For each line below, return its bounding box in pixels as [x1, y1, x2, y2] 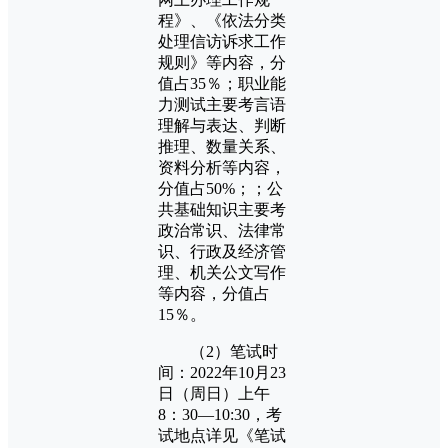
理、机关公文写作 [158, 263, 286, 281]
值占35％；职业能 [158, 74, 286, 92]
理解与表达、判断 [158, 116, 286, 134]
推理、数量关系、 [158, 137, 286, 155]
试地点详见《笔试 [158, 426, 286, 444]
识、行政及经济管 [158, 242, 286, 260]
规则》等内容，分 [158, 53, 286, 71]
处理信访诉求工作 [158, 32, 286, 50]
